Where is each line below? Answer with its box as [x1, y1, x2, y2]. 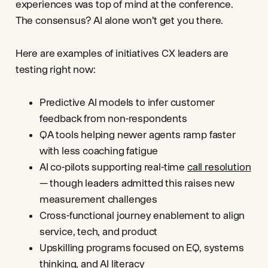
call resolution [187, 161, 251, 173]
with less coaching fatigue [39, 145, 159, 157]
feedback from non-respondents [39, 112, 187, 124]
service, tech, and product [39, 226, 158, 237]
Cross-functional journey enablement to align [39, 209, 245, 221]
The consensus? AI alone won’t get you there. [15, 14, 224, 26]
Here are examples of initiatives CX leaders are [15, 47, 229, 59]
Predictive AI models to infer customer [39, 96, 215, 108]
